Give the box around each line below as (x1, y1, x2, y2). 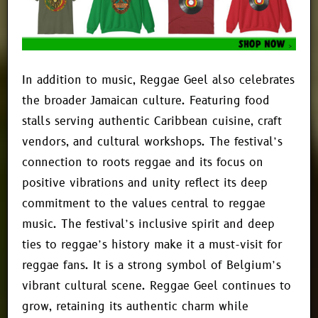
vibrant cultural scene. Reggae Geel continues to (22, 278, 291, 294)
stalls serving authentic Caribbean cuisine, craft (22, 113, 282, 129)
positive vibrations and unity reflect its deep (22, 175, 268, 191)
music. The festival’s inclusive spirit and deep (22, 216, 275, 232)
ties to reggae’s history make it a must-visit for (22, 236, 282, 253)
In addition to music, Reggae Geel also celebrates (22, 72, 295, 88)
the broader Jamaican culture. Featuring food (22, 92, 270, 109)
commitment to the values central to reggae (22, 195, 265, 212)
